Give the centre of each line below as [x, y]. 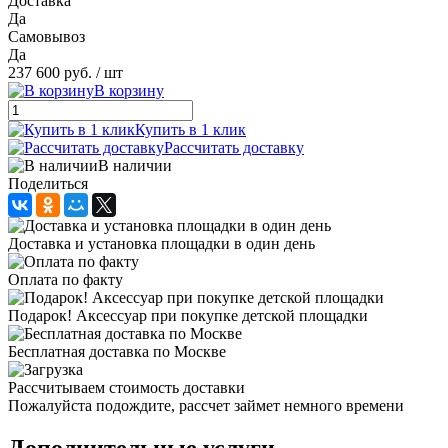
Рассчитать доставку [234, 147]
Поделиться [48, 183]
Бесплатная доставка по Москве [117, 351]
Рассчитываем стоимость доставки [126, 387]
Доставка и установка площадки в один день [161, 243]
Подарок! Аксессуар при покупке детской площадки [188, 315]
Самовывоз [46, 36]
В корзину [129, 90]
